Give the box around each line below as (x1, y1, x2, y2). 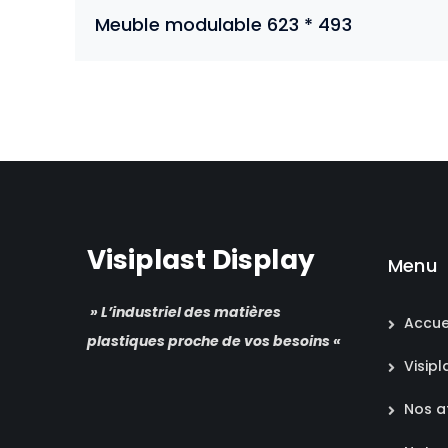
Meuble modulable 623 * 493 (95, 11, 352, 37)
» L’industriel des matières (87, 301, 281, 322)
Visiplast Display (87, 240, 315, 278)
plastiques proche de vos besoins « (87, 330, 344, 351)
